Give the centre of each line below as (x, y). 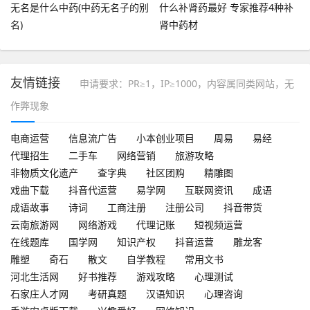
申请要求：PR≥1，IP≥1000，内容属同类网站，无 (187, 83)
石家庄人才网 (39, 293)
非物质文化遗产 (44, 172)
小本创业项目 (165, 138)
